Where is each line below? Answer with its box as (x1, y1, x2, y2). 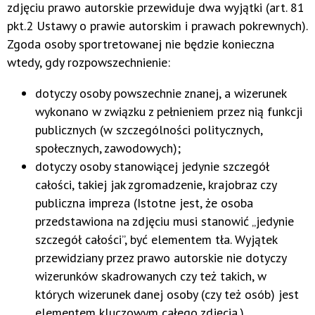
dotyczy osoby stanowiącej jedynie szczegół (35, 158, 269, 175)
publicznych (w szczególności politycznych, (35, 122, 262, 139)
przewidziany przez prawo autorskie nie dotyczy (35, 250, 286, 266)
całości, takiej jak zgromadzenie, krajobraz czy (35, 176, 276, 193)
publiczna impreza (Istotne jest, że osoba (35, 195, 253, 212)
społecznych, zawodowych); (35, 140, 181, 157)
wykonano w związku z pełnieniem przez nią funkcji (35, 103, 302, 120)
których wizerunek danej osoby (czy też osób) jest (35, 286, 299, 303)
